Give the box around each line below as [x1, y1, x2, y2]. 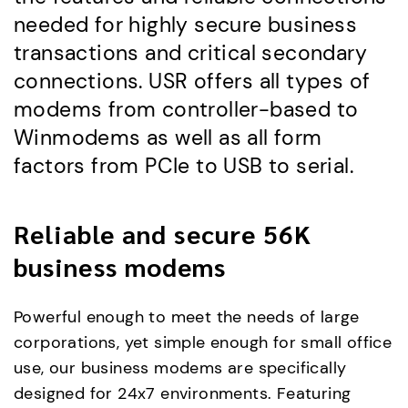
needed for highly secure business [14, 11, 358, 39]
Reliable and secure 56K [14, 217, 311, 250]
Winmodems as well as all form [14, 124, 322, 152]
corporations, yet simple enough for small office [14, 332, 393, 353]
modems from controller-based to [14, 96, 359, 124]
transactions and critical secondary [14, 39, 367, 67]
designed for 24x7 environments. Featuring [14, 383, 352, 404]
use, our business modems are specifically [14, 358, 347, 379]
